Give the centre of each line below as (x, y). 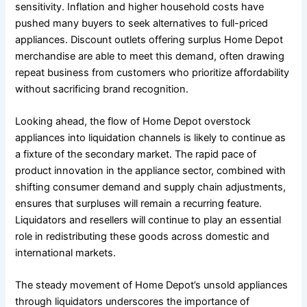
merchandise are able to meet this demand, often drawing (150, 56)
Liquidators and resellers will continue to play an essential (148, 220)
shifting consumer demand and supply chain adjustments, (151, 187)
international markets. (66, 253)
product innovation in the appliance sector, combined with (151, 171)
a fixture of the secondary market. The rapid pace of (136, 155)
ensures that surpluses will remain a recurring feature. (139, 204)
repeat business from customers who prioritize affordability (152, 72)
